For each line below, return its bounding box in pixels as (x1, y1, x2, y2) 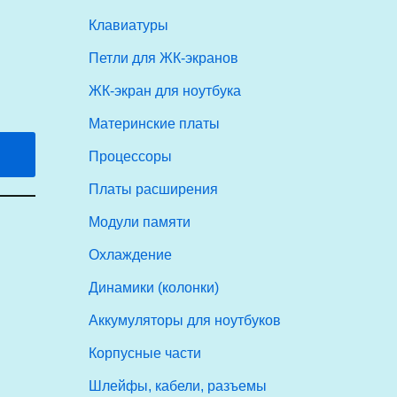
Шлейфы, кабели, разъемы (89, 378, 268, 393)
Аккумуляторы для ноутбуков (89, 313, 282, 328)
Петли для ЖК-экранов (89, 51, 239, 66)
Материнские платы (89, 116, 221, 131)
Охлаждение (89, 247, 173, 262)
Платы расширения (89, 182, 219, 197)
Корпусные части (89, 346, 202, 361)
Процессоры (89, 149, 173, 164)
